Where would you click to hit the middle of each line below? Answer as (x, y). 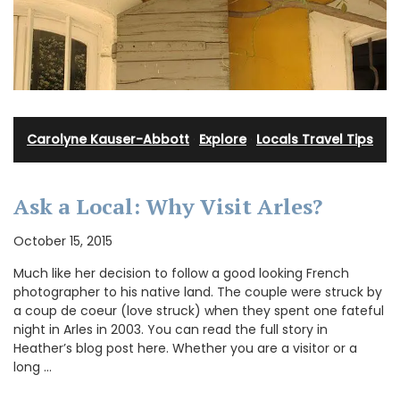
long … (33, 367)
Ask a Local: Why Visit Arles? (168, 207)
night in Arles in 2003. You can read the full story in (171, 330)
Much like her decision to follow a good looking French (181, 274)
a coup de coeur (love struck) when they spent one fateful (199, 311)
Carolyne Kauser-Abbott (108, 139)
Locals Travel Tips (315, 139)
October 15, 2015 (63, 242)
